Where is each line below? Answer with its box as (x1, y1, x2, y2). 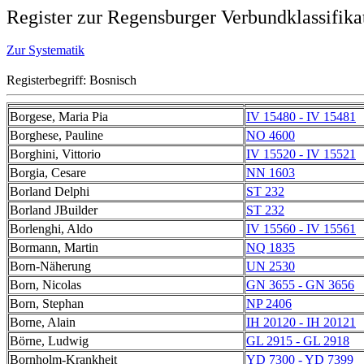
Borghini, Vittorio (10, 147, 101, 161)
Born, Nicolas (10, 278, 81, 292)
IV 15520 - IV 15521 (246, 147, 356, 161)
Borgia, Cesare (10, 166, 86, 180)
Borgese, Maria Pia (10, 110, 108, 123)
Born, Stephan (10, 297, 84, 310)
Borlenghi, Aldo (10, 222, 93, 236)
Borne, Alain (10, 315, 76, 329)
